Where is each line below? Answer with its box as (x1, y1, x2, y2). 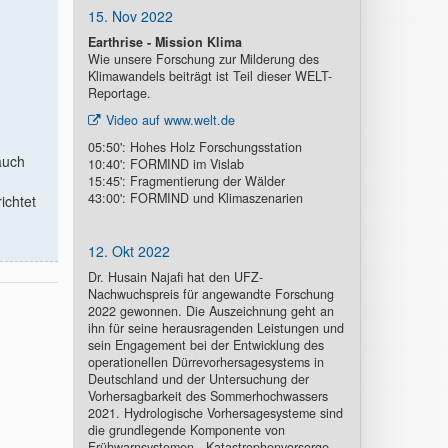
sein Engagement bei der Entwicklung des (87, 335, 324, 354)
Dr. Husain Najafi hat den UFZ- (87, 267, 263, 286)
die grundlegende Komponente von (87, 420, 285, 439)
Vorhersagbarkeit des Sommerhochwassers (87, 386, 328, 405)
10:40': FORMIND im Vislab (87, 154, 244, 173)
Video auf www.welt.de (105, 110, 235, 129)
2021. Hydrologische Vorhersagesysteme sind (87, 403, 343, 422)
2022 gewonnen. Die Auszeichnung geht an (87, 301, 334, 320)
